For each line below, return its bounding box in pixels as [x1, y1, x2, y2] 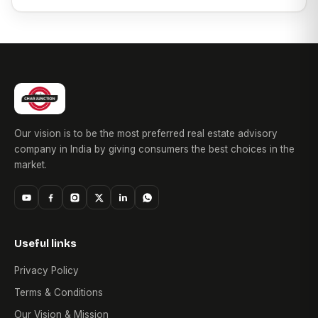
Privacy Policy [14, 265, 79, 277]
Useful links [14, 237, 77, 251]
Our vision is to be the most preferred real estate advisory [14, 128, 278, 140]
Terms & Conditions [14, 287, 103, 299]
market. [14, 159, 47, 171]
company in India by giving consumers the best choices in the [14, 143, 295, 155]
